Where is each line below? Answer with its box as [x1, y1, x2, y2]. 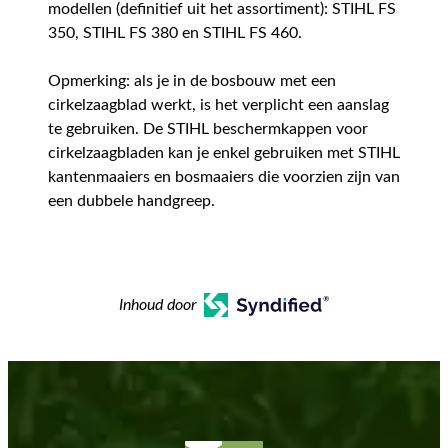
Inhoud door [119, 297, 197, 314]
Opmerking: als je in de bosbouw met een [48, 73, 336, 90]
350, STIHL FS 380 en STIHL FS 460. [48, 25, 302, 42]
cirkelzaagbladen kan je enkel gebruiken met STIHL [48, 145, 400, 162]
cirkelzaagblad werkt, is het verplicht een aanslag [48, 97, 389, 114]
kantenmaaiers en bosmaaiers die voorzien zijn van [48, 169, 400, 186]
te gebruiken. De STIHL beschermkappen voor [48, 121, 368, 138]
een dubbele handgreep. [48, 193, 215, 210]
